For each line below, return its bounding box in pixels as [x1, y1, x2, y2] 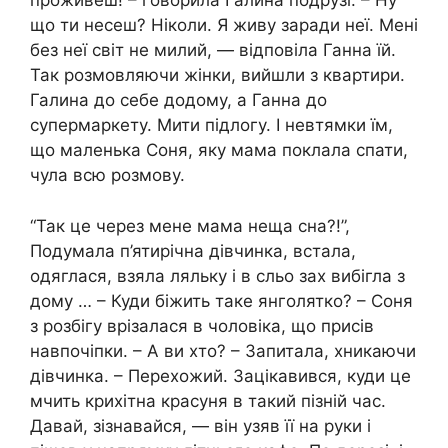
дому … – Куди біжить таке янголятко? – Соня [30, 290, 413, 311]
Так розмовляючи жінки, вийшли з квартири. [30, 65, 405, 86]
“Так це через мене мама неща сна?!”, [30, 215, 350, 236]
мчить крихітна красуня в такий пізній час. [30, 390, 386, 411]
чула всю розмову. [30, 165, 185, 186]
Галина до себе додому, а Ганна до [30, 90, 327, 111]
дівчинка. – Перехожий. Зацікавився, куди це [30, 365, 411, 386]
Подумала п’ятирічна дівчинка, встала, [30, 240, 356, 261]
